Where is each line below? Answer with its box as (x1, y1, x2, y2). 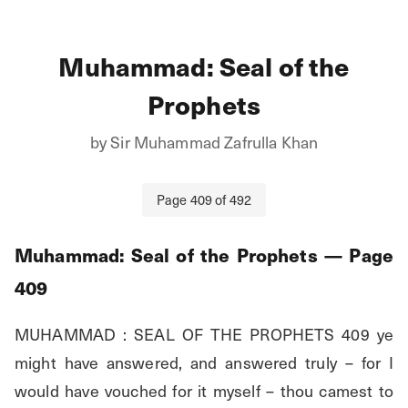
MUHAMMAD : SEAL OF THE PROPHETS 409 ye (15, 321, 393, 347)
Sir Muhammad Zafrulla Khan (110, 128, 319, 154)
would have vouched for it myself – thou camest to (15, 378, 393, 403)
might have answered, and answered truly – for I (15, 350, 393, 375)
